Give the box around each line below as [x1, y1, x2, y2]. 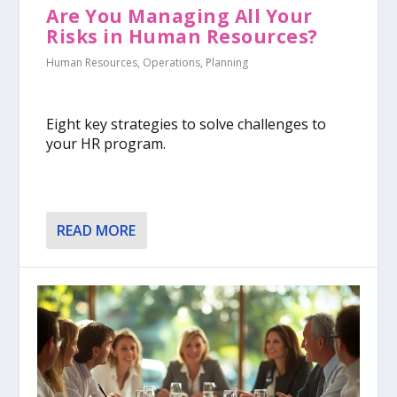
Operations [143, 54, 201, 70]
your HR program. [46, 134, 167, 154]
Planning [206, 54, 249, 70]
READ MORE [57, 220, 136, 240]
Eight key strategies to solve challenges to [46, 114, 327, 135]
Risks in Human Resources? [46, 23, 318, 49]
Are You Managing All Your [46, 3, 313, 28]
